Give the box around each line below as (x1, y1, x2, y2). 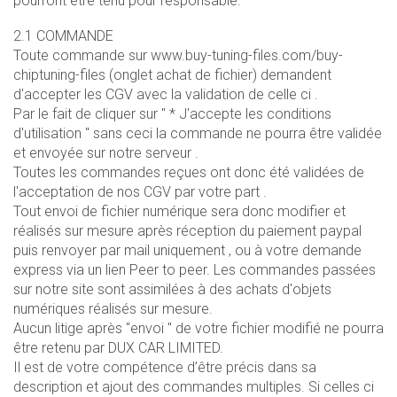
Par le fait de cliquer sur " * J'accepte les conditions (13, 105, 331, 122)
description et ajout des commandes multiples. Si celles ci (13, 378, 374, 395)
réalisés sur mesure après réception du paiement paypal (13, 222, 362, 239)
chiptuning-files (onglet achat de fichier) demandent (13, 66, 331, 83)
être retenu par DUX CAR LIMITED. (13, 339, 223, 356)
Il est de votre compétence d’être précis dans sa (13, 358, 316, 376)
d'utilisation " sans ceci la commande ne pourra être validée (13, 124, 382, 142)
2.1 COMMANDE (13, 27, 113, 44)
